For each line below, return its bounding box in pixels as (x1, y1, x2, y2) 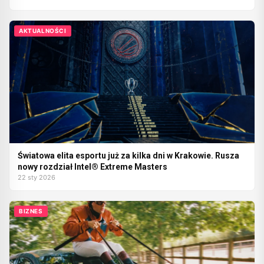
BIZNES (19, 207, 43, 215)
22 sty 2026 (18, 173, 55, 182)
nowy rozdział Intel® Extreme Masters (18, 162, 167, 172)
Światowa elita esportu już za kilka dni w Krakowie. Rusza (18, 151, 239, 161)
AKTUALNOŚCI (19, 27, 67, 35)
